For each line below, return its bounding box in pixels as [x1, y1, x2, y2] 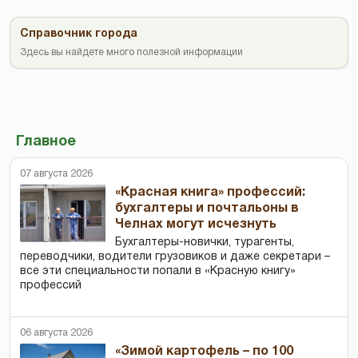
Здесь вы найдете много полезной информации [20, 47, 243, 57]
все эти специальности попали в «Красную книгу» [20, 265, 296, 276]
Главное [16, 134, 76, 149]
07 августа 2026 [20, 169, 93, 178]
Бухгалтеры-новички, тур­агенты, [115, 237, 295, 248]
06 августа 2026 [20, 328, 93, 337]
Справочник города [20, 28, 137, 39]
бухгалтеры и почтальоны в [115, 202, 300, 214]
